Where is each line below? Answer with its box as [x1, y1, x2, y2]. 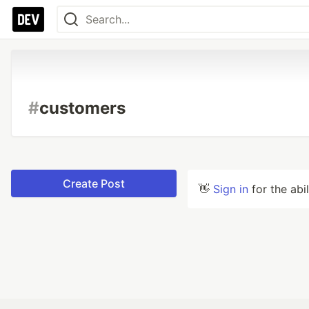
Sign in [213, 182, 248, 196]
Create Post [63, 177, 125, 190]
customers [39, 98, 126, 118]
